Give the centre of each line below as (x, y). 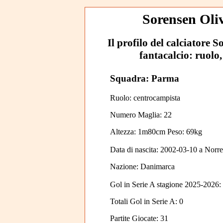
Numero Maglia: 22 (141, 114)
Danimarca (157, 166)
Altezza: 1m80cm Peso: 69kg (156, 131)
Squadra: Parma (144, 79)
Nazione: (125, 166)
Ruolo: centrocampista (145, 98)
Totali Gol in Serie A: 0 (146, 201)
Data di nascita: (135, 149)
